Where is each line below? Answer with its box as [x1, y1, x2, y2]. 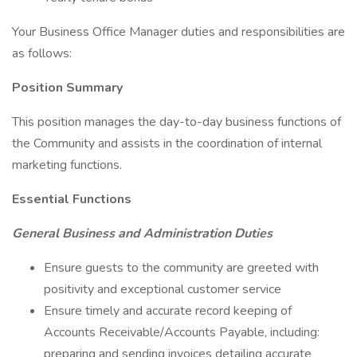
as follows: [12, 45, 72, 62]
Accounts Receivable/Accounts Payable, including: [44, 324, 320, 341]
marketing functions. [12, 156, 122, 174]
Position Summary [12, 79, 123, 96]
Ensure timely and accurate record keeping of [44, 302, 292, 320]
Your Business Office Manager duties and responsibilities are [12, 23, 345, 41]
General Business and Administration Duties [12, 225, 273, 242]
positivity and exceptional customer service [44, 280, 281, 298]
